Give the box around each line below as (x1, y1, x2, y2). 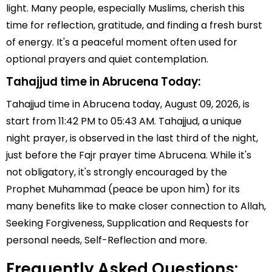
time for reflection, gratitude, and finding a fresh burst (6, 18, 262, 32)
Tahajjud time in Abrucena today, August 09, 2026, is (6, 97, 250, 111)
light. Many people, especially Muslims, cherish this (6, 1, 245, 15)
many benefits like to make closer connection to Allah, (6, 199, 266, 213)
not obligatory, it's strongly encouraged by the (6, 165, 227, 179)
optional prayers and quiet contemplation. (6, 52, 208, 66)
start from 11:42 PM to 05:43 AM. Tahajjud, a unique (6, 114, 242, 128)
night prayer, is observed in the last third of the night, (6, 131, 258, 145)
